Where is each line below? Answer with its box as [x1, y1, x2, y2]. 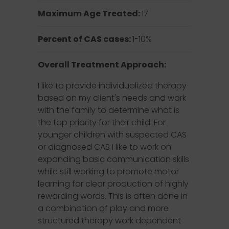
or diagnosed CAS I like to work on [38, 141, 171, 153]
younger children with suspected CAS [38, 129, 187, 141]
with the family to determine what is [38, 104, 179, 116]
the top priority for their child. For [38, 117, 166, 128]
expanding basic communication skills [38, 153, 189, 165]
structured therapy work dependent [38, 215, 181, 226]
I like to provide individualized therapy [38, 80, 187, 91]
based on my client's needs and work [38, 92, 186, 104]
